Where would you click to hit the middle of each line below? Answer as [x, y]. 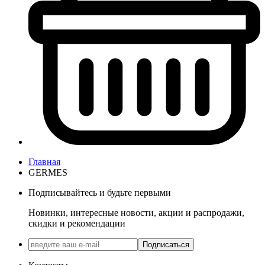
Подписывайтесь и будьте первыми [100, 193]
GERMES [48, 173]
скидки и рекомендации [77, 224]
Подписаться [166, 245]
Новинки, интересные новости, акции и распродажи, [136, 213]
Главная [44, 162]
